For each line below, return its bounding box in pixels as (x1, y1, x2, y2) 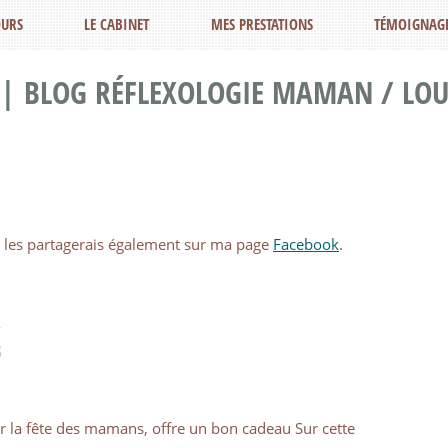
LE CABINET (84, 14, 150, 34)
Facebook (273, 233, 339, 254)
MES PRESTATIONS (210, 14, 313, 34)
